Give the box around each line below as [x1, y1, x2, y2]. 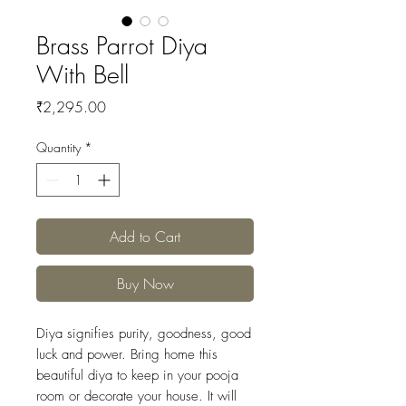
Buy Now [116, 274, 174, 295]
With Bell [36, 59, 129, 92]
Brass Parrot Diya [36, 30, 208, 63]
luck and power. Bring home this [36, 345, 217, 364]
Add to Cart [110, 227, 180, 247]
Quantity [36, 139, 81, 157]
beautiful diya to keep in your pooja [36, 366, 238, 385]
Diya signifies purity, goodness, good [36, 324, 251, 343]
